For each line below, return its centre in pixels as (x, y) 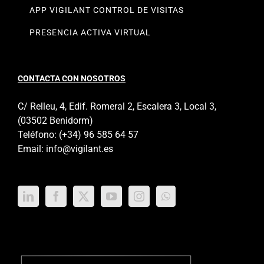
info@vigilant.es (80, 148)
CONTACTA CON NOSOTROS (72, 78)
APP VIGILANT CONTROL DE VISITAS (107, 10)
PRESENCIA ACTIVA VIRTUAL (90, 32)
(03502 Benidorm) (55, 120)
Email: (32, 148)
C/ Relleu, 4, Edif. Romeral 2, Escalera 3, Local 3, (117, 106)
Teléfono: (38, 134)
